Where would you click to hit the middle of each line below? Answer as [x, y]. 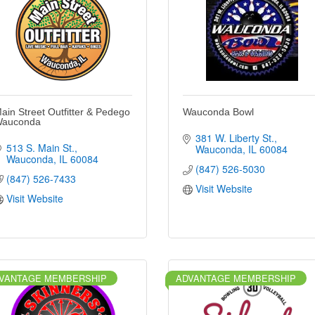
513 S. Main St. [40, 147]
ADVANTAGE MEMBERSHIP [236, 278]
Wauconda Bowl [218, 111]
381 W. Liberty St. [234, 137]
